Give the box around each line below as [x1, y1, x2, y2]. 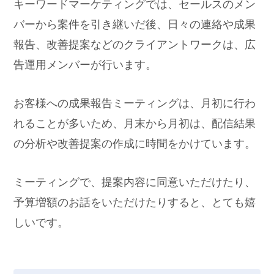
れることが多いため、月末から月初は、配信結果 [13, 117, 256, 130]
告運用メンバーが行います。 [13, 58, 157, 72]
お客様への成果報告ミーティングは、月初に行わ [13, 97, 256, 110]
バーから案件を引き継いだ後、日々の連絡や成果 [13, 18, 256, 31]
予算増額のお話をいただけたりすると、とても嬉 [13, 196, 256, 209]
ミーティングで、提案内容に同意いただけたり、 [13, 176, 256, 189]
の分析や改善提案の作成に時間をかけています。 [13, 137, 256, 150]
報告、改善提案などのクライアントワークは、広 [13, 38, 256, 51]
